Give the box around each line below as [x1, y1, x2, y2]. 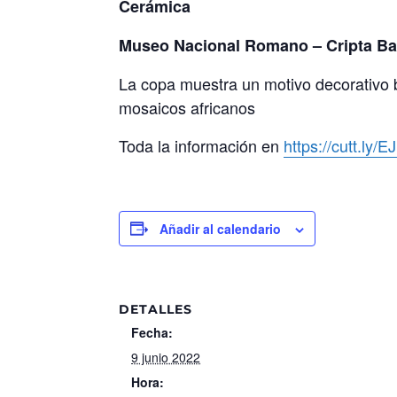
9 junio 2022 [131, 347, 201, 366]
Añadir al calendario [160, 219, 282, 237]
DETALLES [119, 300, 193, 317]
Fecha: [131, 323, 174, 341]
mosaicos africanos [119, 95, 256, 119]
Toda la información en [119, 133, 284, 157]
